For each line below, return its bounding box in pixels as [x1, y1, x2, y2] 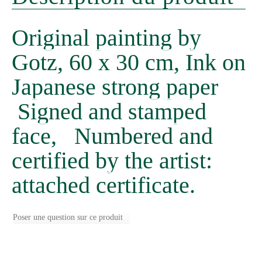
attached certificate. [12, 172, 195, 199]
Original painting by [12, 25, 201, 51]
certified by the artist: [12, 147, 212, 174]
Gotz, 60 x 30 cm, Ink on [12, 49, 246, 76]
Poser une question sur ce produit [13, 212, 123, 222]
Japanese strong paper [12, 74, 218, 101]
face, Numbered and [12, 123, 213, 150]
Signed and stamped [12, 98, 206, 125]
